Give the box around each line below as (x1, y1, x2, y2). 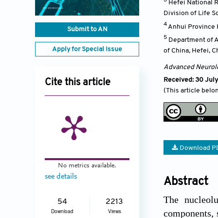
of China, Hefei (163, 47, 209, 54)
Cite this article (45, 78, 110, 88)
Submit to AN (67, 26, 108, 34)
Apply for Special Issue (52, 46, 122, 54)
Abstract (163, 176, 208, 188)
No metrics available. (58, 162, 116, 170)
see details (45, 173, 77, 181)
